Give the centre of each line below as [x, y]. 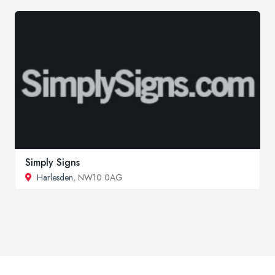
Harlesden [55, 177]
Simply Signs [52, 162]
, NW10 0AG [98, 177]
